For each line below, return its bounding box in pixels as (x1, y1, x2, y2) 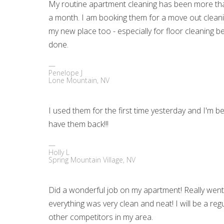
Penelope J (48, 68, 83, 78)
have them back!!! (48, 118, 109, 130)
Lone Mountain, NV (48, 75, 110, 85)
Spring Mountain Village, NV (48, 155, 136, 165)
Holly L (48, 147, 70, 157)
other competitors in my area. (48, 211, 153, 223)
